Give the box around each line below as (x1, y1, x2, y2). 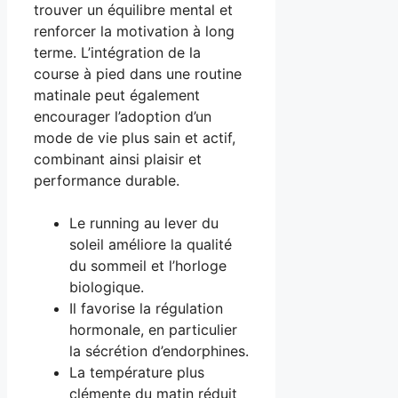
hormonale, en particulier (69, 320, 237, 338)
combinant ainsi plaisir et (34, 149, 202, 168)
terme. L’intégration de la (34, 43, 201, 61)
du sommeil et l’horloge (69, 256, 227, 275)
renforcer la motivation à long (34, 21, 235, 40)
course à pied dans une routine (34, 64, 242, 83)
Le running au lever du (69, 213, 219, 232)
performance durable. (34, 171, 179, 189)
